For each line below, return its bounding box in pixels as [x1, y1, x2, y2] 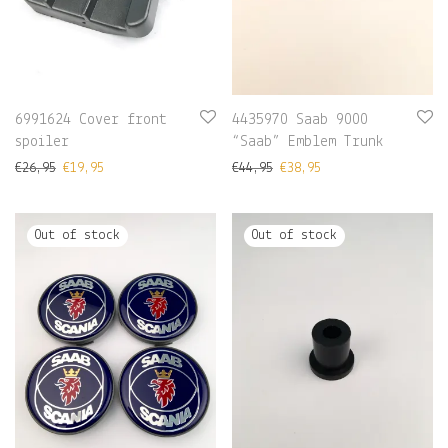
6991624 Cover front [15, 112, 167, 129]
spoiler [15, 134, 69, 151]
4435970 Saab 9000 [232, 112, 368, 129]
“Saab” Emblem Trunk [232, 134, 384, 151]
